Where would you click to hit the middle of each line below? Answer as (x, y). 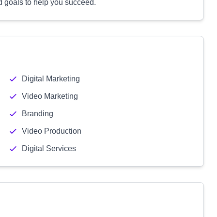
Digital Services (49, 148)
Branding (37, 114)
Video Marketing (50, 96)
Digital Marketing (51, 79)
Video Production (51, 131)
